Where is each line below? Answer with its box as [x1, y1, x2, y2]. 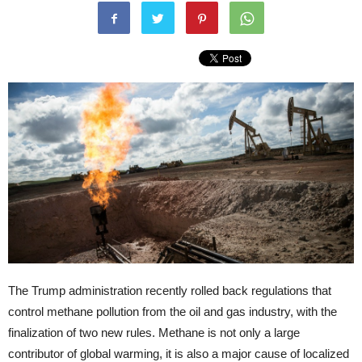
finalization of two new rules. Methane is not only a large [8, 326, 300, 340]
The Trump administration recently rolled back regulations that [8, 284, 331, 298]
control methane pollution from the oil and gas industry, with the [8, 305, 337, 319]
